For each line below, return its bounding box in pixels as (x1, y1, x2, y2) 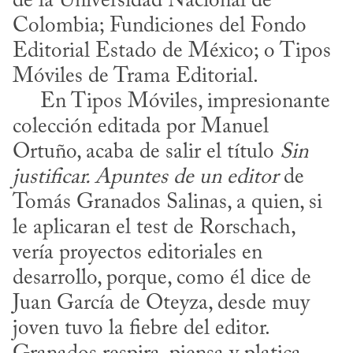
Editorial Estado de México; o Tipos (13, 41, 331, 63)
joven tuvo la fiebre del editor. (13, 318, 269, 340)
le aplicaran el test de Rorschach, (13, 217, 295, 240)
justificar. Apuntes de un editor (13, 167, 278, 189)
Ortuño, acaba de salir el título (13, 142, 280, 164)
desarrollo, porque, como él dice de (13, 268, 311, 290)
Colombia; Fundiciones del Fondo (13, 16, 307, 38)
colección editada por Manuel (13, 117, 269, 139)
